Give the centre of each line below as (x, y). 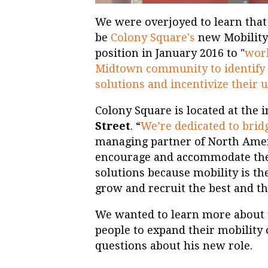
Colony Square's (153, 37)
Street (113, 126)
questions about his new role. (175, 245)
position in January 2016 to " (170, 53)
